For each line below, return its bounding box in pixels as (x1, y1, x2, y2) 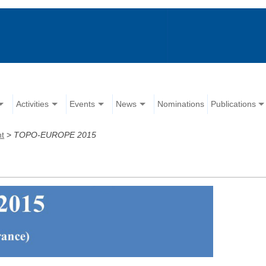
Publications (211, 99, 256, 109)
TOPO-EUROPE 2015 (14, 130, 97, 140)
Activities (16, 99, 49, 109)
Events (69, 99, 96, 109)
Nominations (157, 99, 205, 109)
